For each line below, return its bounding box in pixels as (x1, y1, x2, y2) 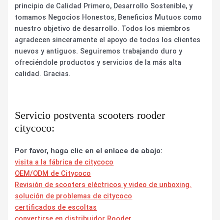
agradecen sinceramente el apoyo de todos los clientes (15, 35, 201, 45)
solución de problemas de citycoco (15, 192, 133, 200)
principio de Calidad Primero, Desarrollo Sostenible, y (15, 1, 193, 11)
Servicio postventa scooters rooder (15, 109, 165, 121)
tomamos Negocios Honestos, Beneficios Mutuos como (15, 13, 202, 22)
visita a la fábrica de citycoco (15, 158, 114, 166)
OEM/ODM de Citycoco (15, 169, 91, 178)
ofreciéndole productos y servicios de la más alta (15, 58, 182, 67)
